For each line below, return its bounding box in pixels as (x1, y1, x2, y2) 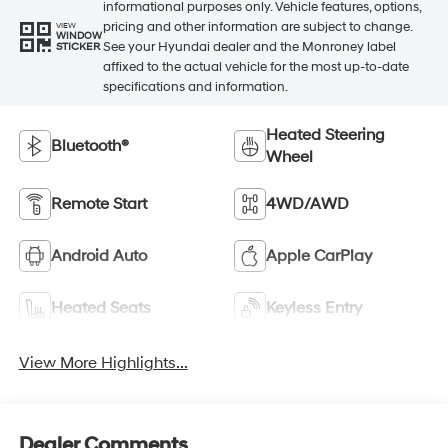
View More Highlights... (18, 353, 188, 374)
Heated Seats (50, 298, 151, 319)
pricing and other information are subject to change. (102, 18, 412, 35)
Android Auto (50, 246, 147, 267)
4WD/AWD (266, 194, 349, 215)
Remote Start (50, 194, 147, 215)
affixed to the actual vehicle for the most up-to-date (102, 58, 409, 75)
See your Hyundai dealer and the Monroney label (102, 38, 396, 55)
